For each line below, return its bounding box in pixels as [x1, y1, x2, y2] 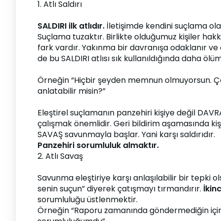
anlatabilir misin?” [37, 85, 106, 97]
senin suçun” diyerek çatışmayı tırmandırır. [37, 183, 203, 194]
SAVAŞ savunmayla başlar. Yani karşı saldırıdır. [37, 129, 215, 140]
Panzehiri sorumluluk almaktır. [37, 140, 159, 151]
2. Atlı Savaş [37, 150, 83, 162]
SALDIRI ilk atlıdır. [37, 20, 105, 32]
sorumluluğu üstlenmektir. [37, 194, 138, 205]
